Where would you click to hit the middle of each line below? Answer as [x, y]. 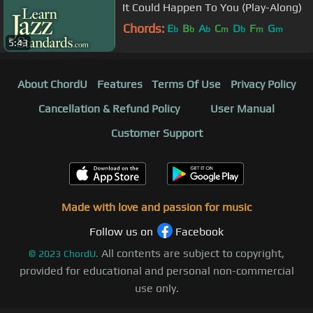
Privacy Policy [263, 85]
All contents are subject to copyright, [193, 254]
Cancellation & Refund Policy [109, 109]
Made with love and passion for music [156, 208]
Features [119, 85]
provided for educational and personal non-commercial [156, 271]
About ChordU [52, 85]
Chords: [144, 28]
